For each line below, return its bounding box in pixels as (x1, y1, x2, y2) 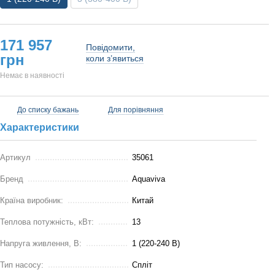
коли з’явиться (86, 53, 144, 63)
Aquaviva (132, 174, 165, 184)
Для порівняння (108, 106, 163, 114)
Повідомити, (86, 42, 135, 52)
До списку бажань (17, 106, 79, 114)
